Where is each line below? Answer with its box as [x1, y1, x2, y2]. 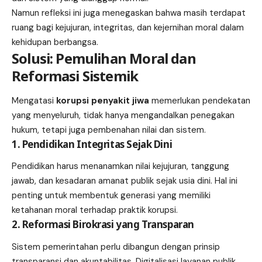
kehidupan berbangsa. [12, 36, 98, 49]
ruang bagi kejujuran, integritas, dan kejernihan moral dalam [12, 22, 244, 34]
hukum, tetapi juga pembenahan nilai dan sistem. [12, 123, 206, 136]
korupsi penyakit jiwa [56, 94, 149, 106]
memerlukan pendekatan [149, 94, 250, 106]
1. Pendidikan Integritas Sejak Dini [12, 137, 173, 151]
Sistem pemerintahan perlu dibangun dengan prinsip [12, 240, 220, 253]
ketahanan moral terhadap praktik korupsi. [12, 204, 178, 216]
